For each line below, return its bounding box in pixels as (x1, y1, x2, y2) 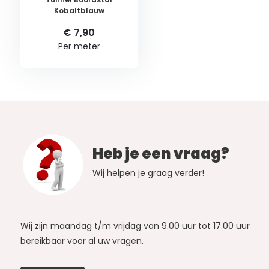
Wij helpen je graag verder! (92, 166, 204, 179)
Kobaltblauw (53, 5, 104, 16)
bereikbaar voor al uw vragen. (20, 234, 144, 247)
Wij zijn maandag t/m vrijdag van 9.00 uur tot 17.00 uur (20, 219, 250, 232)
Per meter (58, 40, 100, 52)
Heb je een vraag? (92, 143, 229, 163)
